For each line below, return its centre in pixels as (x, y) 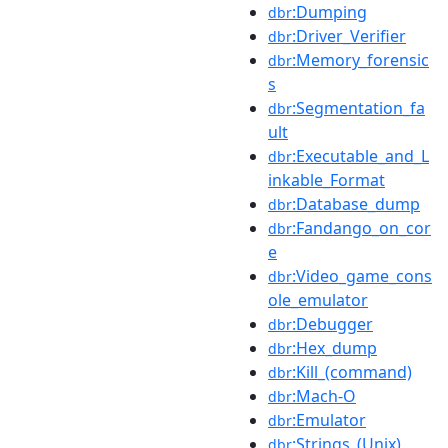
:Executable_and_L (360, 156)
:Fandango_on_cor (361, 228)
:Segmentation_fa (358, 108)
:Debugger (332, 324)
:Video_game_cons (362, 276)
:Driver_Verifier (349, 36)
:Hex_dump (334, 348)
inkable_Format (326, 180)
